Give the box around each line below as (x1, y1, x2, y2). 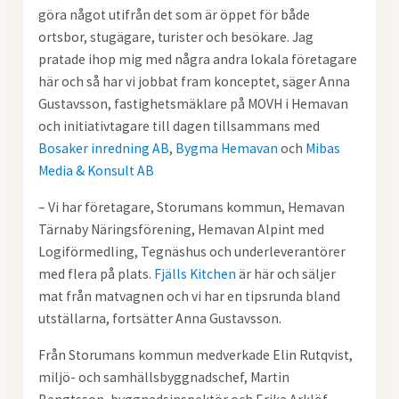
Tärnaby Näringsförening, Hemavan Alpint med (37, 221, 324, 239)
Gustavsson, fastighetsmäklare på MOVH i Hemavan (37, 95, 348, 113)
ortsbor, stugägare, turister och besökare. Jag (37, 28, 313, 46)
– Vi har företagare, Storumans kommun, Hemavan (37, 199, 345, 216)
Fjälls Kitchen (153, 265, 236, 283)
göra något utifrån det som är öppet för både (37, 6, 310, 24)
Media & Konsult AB (37, 162, 154, 180)
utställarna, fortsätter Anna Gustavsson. (37, 310, 281, 328)
